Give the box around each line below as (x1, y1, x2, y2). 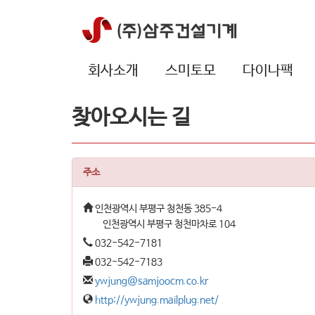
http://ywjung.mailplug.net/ (95, 295, 219, 306)
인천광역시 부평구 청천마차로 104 (83, 219, 236, 230)
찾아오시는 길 (72, 105, 191, 130)
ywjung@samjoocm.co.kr (95, 276, 208, 287)
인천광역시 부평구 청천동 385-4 (93, 203, 222, 214)
